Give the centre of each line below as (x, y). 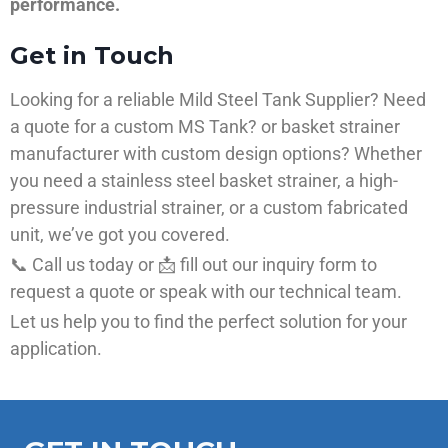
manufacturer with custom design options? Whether (216, 154)
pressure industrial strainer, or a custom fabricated (209, 208)
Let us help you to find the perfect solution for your (208, 322)
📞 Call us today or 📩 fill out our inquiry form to (193, 265)
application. (56, 349)
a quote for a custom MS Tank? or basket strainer (205, 127)
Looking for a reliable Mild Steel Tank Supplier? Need (218, 100)
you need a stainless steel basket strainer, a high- (204, 181)
